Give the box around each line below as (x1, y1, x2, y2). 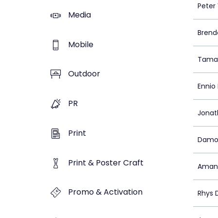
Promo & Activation (68, 186, 143, 198)
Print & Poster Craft (68, 157, 144, 168)
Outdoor (68, 68, 100, 80)
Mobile (68, 38, 93, 50)
